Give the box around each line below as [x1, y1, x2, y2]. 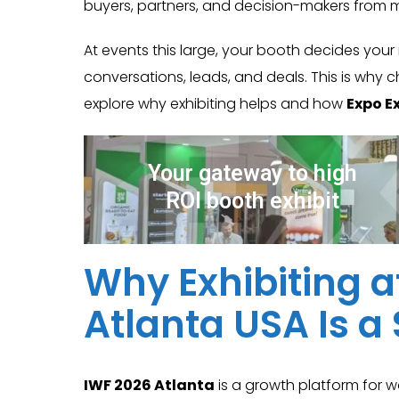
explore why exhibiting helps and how [84, 94, 346, 114]
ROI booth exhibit [165, 188, 339, 214]
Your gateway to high [147, 160, 357, 186]
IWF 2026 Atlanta [84, 375, 215, 395]
